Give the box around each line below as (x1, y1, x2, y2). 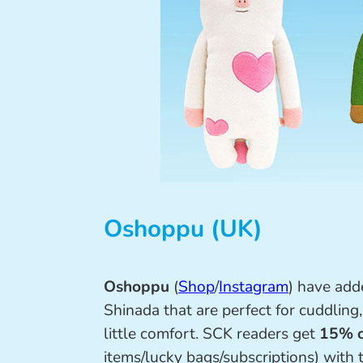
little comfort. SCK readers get (104, 322, 319, 344)
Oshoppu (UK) (104, 211, 263, 245)
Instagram (219, 275, 288, 297)
